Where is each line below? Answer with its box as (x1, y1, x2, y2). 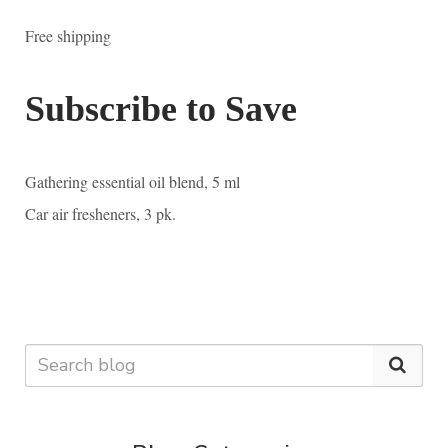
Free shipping (25, 24, 111, 46)
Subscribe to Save (25, 88, 297, 129)
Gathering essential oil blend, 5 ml (25, 170, 240, 192)
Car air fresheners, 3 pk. (25, 202, 181, 224)
